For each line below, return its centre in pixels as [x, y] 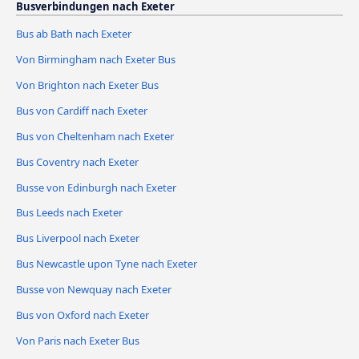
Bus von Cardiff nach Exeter [82, 110]
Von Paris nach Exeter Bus [78, 341]
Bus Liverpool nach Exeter [78, 238]
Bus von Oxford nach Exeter [83, 315]
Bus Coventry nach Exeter [77, 161]
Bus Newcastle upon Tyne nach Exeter [107, 264]
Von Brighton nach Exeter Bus [87, 85]
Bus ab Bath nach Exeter [74, 33]
